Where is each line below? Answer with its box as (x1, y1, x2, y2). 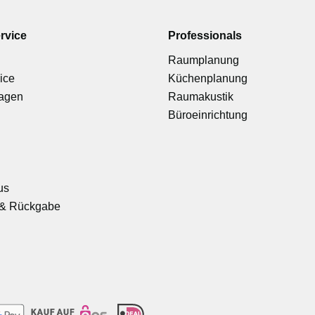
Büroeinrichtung (168, 108, 247, 121)
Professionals (168, 29, 242, 41)
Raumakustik (168, 90, 233, 103)
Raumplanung (168, 53, 239, 66)
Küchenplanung (168, 72, 247, 84)
